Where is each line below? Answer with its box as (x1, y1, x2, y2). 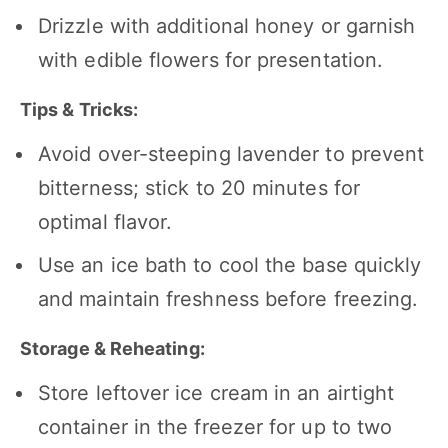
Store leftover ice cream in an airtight (38, 381, 395, 406)
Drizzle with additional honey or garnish (38, 14, 416, 39)
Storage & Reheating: (20, 338, 205, 360)
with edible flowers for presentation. (38, 48, 384, 73)
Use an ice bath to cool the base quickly (38, 253, 422, 278)
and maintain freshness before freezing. (38, 287, 419, 312)
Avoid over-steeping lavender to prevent (38, 142, 425, 167)
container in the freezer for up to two (38, 415, 393, 440)
